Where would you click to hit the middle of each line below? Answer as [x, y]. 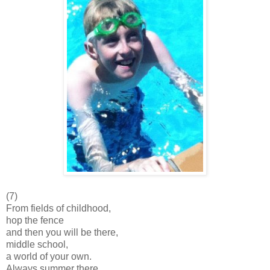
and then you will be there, [62, 232]
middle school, [37, 244]
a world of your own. [49, 256]
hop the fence [35, 220]
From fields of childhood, [58, 208]
